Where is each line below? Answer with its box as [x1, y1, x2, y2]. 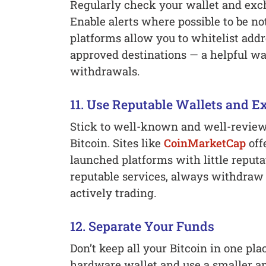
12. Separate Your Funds [69, 218, 214, 235]
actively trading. [69, 185, 156, 201]
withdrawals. [69, 64, 140, 79]
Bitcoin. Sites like [69, 135, 164, 151]
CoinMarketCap [163, 135, 246, 151]
